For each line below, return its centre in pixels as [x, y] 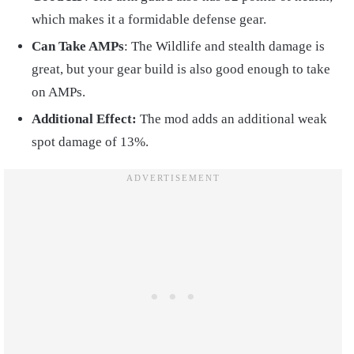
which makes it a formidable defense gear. [149, 19]
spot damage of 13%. [90, 141]
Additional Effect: [84, 119]
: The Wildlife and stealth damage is [224, 46]
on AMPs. [58, 92]
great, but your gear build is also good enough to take [181, 69]
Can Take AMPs [78, 46]
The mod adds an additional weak [232, 119]
